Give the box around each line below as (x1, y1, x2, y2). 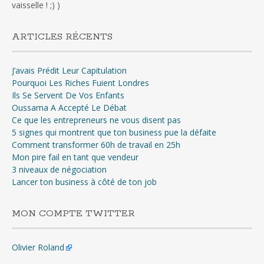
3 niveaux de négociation (12, 164, 107, 176)
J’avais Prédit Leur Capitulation (12, 65, 127, 77)
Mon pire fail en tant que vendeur (12, 151, 138, 163)
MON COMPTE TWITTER (12, 207, 135, 220)
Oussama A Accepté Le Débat (12, 102, 127, 114)
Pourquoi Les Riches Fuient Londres (12, 77, 149, 89)
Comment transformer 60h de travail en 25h (12, 139, 180, 151)
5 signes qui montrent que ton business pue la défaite (12, 127, 216, 138)
